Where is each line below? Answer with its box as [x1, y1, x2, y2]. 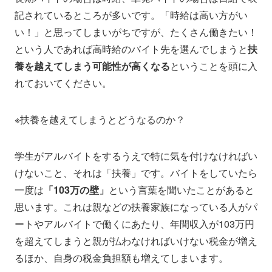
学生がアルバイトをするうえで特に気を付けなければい [15, 149, 257, 163]
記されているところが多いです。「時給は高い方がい [15, 8, 248, 22]
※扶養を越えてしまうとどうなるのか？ [15, 112, 185, 127]
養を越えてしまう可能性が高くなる [15, 59, 170, 73]
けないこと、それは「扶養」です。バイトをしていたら [15, 166, 257, 180]
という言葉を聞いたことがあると [109, 183, 254, 197]
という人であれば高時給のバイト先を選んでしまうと [15, 42, 248, 56]
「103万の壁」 [44, 183, 109, 197]
